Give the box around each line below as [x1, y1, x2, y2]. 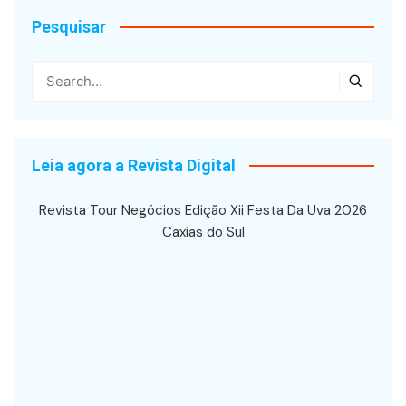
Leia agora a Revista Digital [32, 155, 236, 175]
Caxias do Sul [161, 222, 245, 241]
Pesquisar [32, 16, 106, 36]
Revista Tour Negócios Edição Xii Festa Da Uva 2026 [39, 200, 367, 219]
